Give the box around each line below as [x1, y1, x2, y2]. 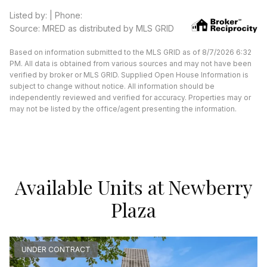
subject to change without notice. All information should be [10, 82, 215, 91]
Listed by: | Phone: [10, 10, 82, 21]
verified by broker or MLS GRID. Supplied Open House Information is [10, 70, 249, 80]
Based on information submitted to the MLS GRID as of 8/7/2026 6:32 [10, 48, 252, 57]
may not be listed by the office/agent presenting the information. [10, 104, 237, 114]
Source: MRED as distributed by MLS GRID [10, 23, 174, 34]
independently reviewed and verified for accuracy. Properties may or [10, 93, 251, 103]
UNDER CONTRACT [21, 245, 91, 254]
